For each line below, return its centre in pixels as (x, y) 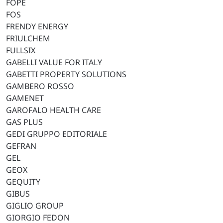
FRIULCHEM (28, 38)
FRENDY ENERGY (37, 26)
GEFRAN (21, 146)
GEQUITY (23, 182)
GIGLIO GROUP (35, 206)
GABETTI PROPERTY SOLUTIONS (66, 74)
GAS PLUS (24, 122)
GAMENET (25, 98)
